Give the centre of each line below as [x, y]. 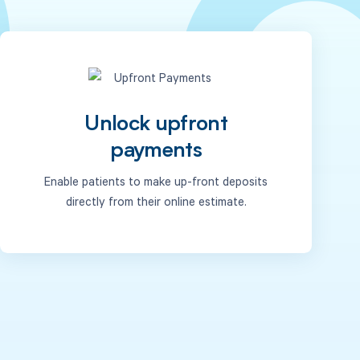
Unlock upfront [156, 125]
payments [156, 152]
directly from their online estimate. [156, 200]
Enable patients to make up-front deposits [156, 180]
